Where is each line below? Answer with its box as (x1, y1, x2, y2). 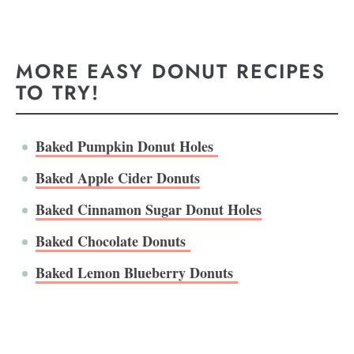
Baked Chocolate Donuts (36, 230, 190, 251)
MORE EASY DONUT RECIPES (16, 57, 326, 86)
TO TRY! (16, 78, 107, 107)
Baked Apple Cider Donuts (36, 167, 200, 188)
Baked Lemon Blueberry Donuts (36, 262, 238, 283)
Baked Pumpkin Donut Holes (36, 135, 218, 156)
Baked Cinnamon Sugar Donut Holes (36, 198, 262, 220)
